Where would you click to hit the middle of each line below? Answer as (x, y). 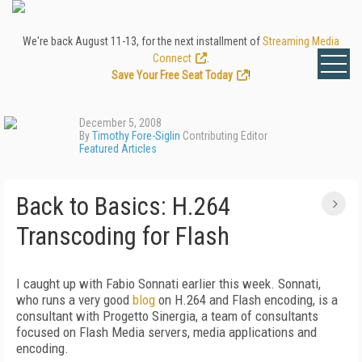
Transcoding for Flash (123, 236)
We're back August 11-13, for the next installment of (143, 41)
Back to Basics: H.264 (123, 206)
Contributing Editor (224, 136)
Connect (172, 58)
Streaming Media (301, 41)
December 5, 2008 (120, 123)
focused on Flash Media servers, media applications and (166, 332)
